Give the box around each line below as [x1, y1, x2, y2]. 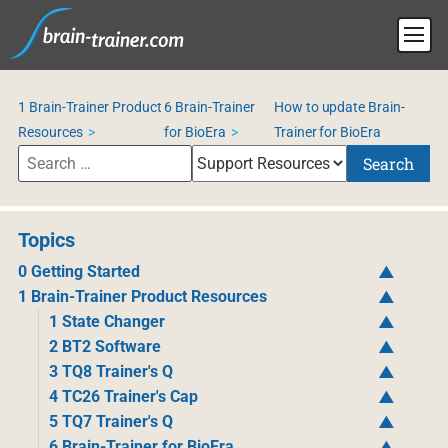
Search [363, 153, 415, 174]
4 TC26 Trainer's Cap [48, 387, 198, 406]
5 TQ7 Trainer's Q [48, 412, 173, 431]
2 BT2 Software [48, 337, 161, 356]
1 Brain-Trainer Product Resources [17, 287, 267, 306]
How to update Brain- [273, 99, 406, 115]
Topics [17, 228, 75, 252]
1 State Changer [48, 312, 165, 331]
